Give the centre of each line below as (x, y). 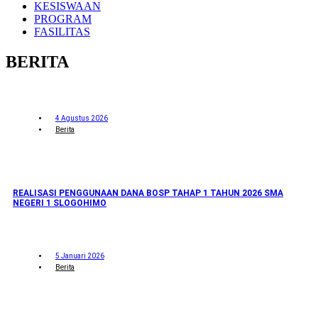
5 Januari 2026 (80, 256)
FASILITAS (62, 32)
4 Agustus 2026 (82, 118)
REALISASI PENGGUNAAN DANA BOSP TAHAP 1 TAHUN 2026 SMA (148, 193)
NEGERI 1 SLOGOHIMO (60, 203)
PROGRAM (63, 19)
